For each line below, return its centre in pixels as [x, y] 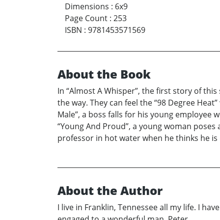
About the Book [104, 74]
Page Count [86, 18]
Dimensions [87, 6]
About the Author [110, 190]
